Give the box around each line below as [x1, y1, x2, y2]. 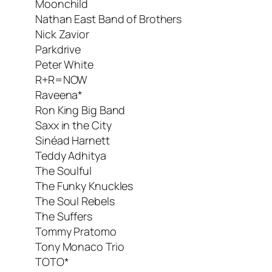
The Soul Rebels [35, 193, 115, 208]
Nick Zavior [35, 26, 89, 41]
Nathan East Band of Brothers [35, 11, 182, 26]
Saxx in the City [35, 117, 112, 132]
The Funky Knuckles [35, 178, 134, 193]
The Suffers [35, 208, 92, 223]
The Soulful [35, 163, 92, 178]
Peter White [35, 56, 93, 72]
